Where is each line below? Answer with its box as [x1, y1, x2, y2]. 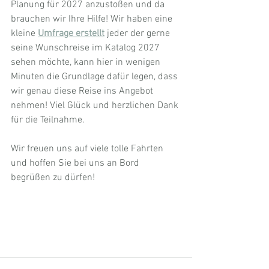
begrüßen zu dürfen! [11, 172, 95, 184]
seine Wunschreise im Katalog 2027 [11, 42, 162, 55]
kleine [11, 28, 38, 40]
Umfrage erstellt [38, 28, 104, 40]
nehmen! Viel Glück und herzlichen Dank [11, 100, 181, 112]
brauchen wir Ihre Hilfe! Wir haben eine [11, 13, 175, 26]
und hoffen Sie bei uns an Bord [11, 157, 142, 170]
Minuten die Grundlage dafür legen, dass [11, 71, 180, 83]
